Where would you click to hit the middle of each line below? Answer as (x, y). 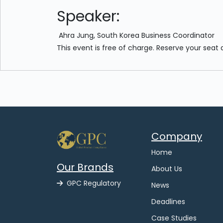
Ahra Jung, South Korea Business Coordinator (138, 35)
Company (177, 136)
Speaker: (88, 16)
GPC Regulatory (94, 183)
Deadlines (168, 202)
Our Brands (85, 167)
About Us (167, 169)
